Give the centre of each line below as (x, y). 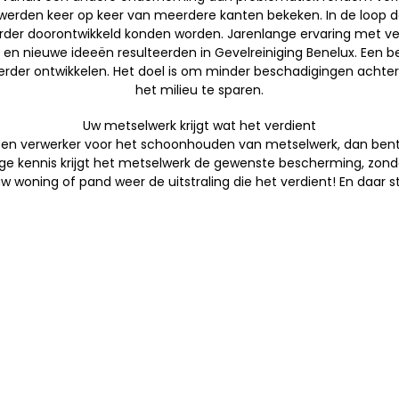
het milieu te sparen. (199, 90)
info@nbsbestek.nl (192, 342)
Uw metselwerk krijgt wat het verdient (199, 126)
